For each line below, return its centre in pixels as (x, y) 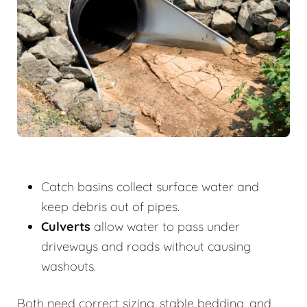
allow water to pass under (165, 227)
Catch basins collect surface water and (150, 187)
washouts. (69, 267)
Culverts (66, 227)
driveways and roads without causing (146, 247)
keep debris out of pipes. (110, 207)
